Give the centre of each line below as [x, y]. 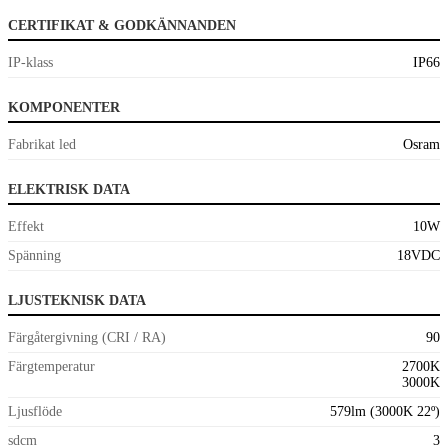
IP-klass [30, 62]
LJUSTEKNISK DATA [77, 300]
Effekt [26, 226]
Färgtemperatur [51, 366]
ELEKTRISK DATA [69, 189]
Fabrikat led [42, 144]
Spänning [34, 255]
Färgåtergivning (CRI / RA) [87, 337]
